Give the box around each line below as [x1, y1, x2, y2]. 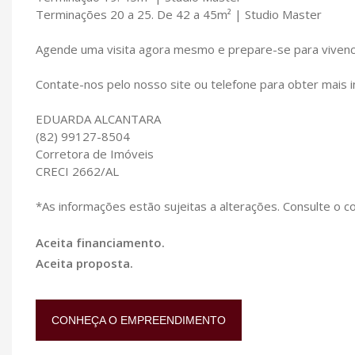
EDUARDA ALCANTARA [36, 110, 161, 127]
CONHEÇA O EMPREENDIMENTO [52, 313, 226, 326]
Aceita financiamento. [36, 234, 165, 250]
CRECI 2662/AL [36, 162, 119, 179]
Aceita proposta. [36, 254, 133, 271]
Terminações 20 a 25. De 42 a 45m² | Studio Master [36, 6, 322, 22]
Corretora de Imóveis [36, 145, 154, 162]
